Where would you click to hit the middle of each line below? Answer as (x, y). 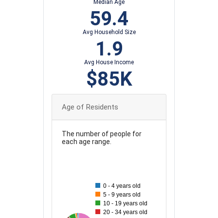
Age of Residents (90, 107)
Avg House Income (109, 63)
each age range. (87, 142)
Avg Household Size (109, 32)
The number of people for (102, 134)
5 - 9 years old (122, 195)
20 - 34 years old (126, 212)
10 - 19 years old (126, 204)
